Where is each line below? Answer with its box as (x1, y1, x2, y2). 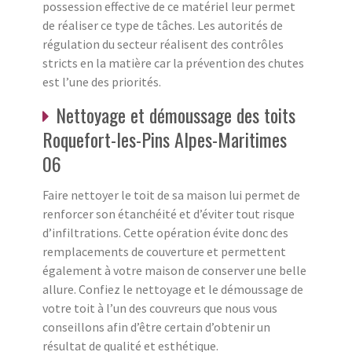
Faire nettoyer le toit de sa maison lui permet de (42, 187, 300, 203)
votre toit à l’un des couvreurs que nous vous (42, 300, 277, 317)
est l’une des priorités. (42, 74, 161, 90)
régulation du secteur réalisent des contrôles (42, 36, 284, 53)
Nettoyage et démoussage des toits (56, 101, 295, 130)
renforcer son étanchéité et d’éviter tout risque (42, 206, 295, 222)
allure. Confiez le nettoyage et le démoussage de (42, 281, 303, 298)
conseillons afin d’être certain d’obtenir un (42, 319, 270, 335)
